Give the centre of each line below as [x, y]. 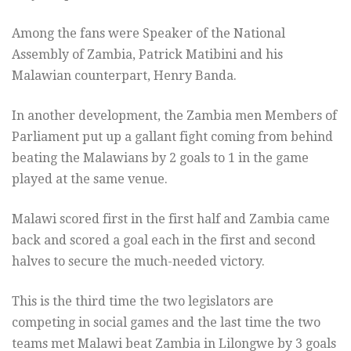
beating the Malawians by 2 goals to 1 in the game [160, 158]
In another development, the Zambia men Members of [174, 116]
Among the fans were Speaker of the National [148, 34]
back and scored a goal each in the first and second [164, 241]
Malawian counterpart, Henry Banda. [124, 76]
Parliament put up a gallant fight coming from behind [172, 137]
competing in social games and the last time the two [166, 323]
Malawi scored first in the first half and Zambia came [171, 219]
